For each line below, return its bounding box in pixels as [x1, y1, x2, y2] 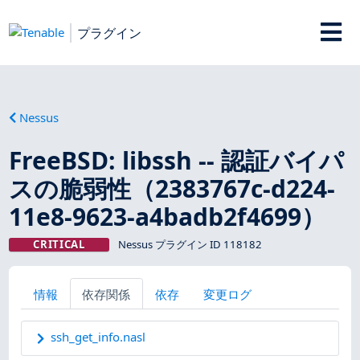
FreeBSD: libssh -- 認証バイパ [9, 143, 345, 177]
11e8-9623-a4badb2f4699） [9, 199, 326, 233]
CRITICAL [33, 236, 85, 252]
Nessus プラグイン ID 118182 [117, 236, 262, 252]
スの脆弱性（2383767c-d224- [9, 171, 336, 205]
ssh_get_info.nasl [51, 329, 146, 346]
